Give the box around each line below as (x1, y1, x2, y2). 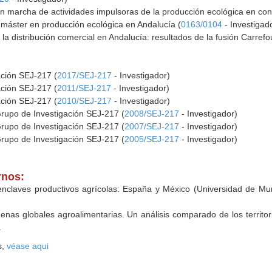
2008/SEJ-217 (124, 109, 180, 118)
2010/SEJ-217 (57, 96, 112, 106)
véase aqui (7, 241, 49, 251)
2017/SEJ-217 (57, 70, 112, 80)
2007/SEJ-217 (124, 121, 180, 131)
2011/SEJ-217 (57, 83, 112, 93)
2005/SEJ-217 (124, 134, 180, 144)
